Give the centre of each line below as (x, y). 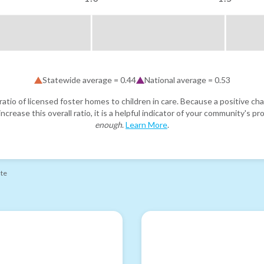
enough (108, 124)
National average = (179, 80)
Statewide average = (81, 80)
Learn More (146, 124)
